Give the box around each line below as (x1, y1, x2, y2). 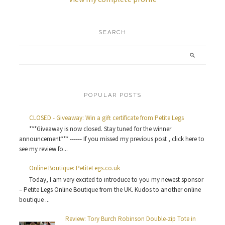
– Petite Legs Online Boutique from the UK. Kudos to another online (19, 185, 201, 194)
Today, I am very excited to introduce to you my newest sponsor (29, 175, 204, 184)
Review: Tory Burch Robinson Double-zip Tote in (65, 214, 196, 223)
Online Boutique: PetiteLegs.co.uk (29, 164, 121, 173)
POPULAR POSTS (83, 91, 142, 98)
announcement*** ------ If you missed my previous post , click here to (19, 135, 204, 144)
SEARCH (98, 29, 127, 36)
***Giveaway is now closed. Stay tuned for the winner (29, 125, 172, 134)
